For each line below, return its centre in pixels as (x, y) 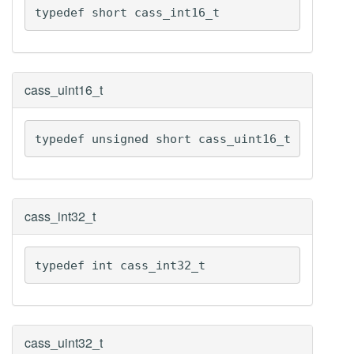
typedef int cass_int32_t (120, 265)
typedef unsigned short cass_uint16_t (162, 139)
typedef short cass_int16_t (127, 12)
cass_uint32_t (64, 343)
